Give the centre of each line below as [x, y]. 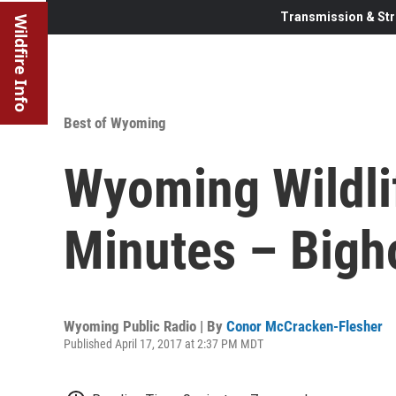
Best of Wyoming [115, 122]
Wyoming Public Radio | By [145, 326]
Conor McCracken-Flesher [305, 326]
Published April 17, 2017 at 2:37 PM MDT [164, 343]
